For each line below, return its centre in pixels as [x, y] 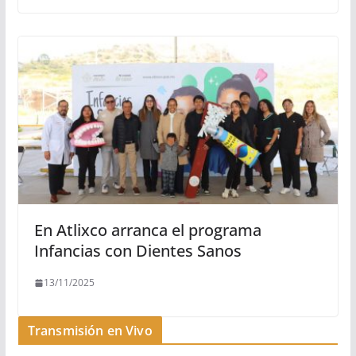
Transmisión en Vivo [90, 331]
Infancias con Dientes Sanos [137, 251]
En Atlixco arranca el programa [147, 230]
